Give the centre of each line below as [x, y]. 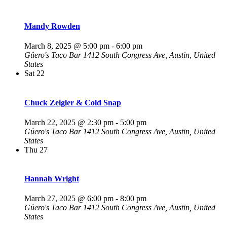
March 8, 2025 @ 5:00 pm [67, 46]
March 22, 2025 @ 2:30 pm [69, 122]
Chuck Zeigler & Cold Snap [73, 102]
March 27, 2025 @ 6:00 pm [69, 199]
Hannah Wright [52, 179]
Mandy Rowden [52, 26]
